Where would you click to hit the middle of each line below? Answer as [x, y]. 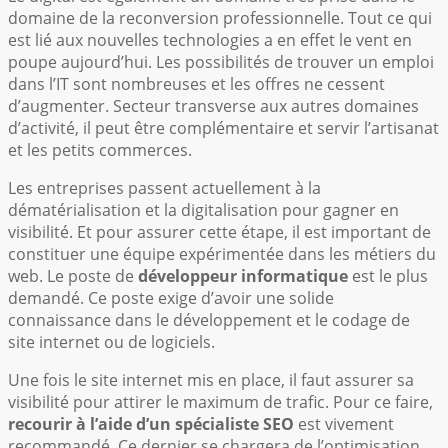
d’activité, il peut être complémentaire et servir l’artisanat [223, 127]
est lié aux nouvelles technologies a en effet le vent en [210, 39]
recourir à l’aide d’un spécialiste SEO [151, 423]
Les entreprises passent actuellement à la [164, 187]
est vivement [344, 423]
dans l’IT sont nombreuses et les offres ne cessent [196, 83]
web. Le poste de [71, 275]
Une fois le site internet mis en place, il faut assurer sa [211, 379]
